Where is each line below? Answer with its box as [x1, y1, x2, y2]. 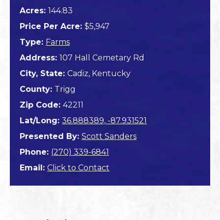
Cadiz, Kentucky [67, 69, 131, 79]
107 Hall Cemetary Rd [59, 53, 144, 63]
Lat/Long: [20, 116, 62, 126]
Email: [20, 163, 47, 173]
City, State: [20, 69, 67, 79]
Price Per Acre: [20, 22, 84, 31]
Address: [20, 53, 59, 63]
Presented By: [20, 132, 82, 141]
